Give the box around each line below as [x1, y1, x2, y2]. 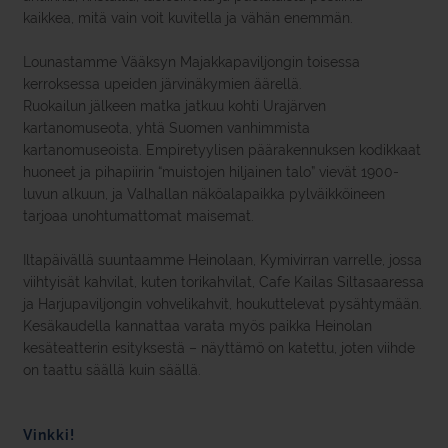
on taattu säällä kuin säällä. [23, 362, 201, 378]
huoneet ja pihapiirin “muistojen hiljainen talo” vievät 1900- [23, 164, 399, 180]
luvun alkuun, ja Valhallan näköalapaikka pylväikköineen [23, 186, 385, 202]
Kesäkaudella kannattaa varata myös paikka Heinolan [23, 318, 372, 334]
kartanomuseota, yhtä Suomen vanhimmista [23, 120, 310, 136]
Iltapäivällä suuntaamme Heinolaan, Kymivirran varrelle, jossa [23, 252, 422, 268]
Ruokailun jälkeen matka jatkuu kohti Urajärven [23, 98, 326, 114]
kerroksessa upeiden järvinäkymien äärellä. [23, 76, 306, 92]
